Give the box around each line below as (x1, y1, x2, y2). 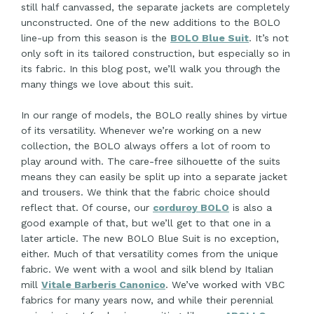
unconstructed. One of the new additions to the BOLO (21, 17, 280, 29)
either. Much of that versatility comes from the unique (21, 248, 278, 260)
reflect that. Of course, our (21, 202, 153, 214)
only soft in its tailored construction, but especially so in (21, 48, 290, 60)
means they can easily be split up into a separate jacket (21, 171, 287, 183)
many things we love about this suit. (21, 78, 193, 90)
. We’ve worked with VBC (165, 279, 285, 291)
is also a (229, 202, 272, 214)
